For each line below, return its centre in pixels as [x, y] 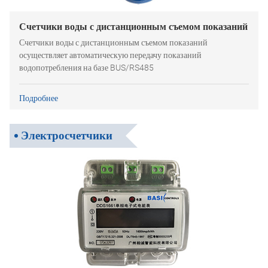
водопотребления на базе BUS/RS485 [86, 68]
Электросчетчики [67, 135]
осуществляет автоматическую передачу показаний [110, 55]
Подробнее [39, 98]
